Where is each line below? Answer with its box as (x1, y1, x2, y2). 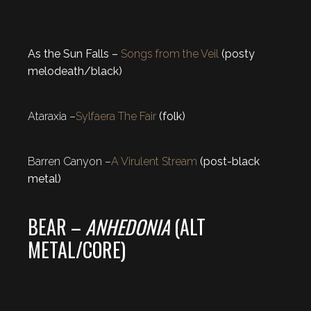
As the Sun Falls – (28, 47, 121, 60)
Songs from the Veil (121, 47, 219, 60)
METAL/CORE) (28, 235, 126, 264)
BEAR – (28, 212, 85, 241)
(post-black (197, 154, 260, 168)
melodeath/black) (28, 64, 122, 78)
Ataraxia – (28, 109, 76, 123)
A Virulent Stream (111, 154, 197, 168)
